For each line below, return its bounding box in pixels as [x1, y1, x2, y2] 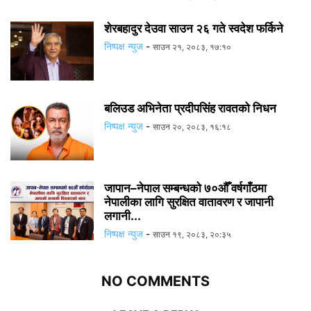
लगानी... [104, 208, 141, 223]
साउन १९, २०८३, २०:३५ [153, 228, 231, 239]
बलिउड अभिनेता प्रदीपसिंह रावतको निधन [104, 101, 276, 115]
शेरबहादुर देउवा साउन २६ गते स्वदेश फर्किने [104, 21, 283, 35]
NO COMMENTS [101, 272, 210, 289]
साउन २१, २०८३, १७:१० [153, 41, 231, 52]
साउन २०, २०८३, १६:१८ [153, 121, 231, 132]
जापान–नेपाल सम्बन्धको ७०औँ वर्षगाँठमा [104, 180, 267, 195]
